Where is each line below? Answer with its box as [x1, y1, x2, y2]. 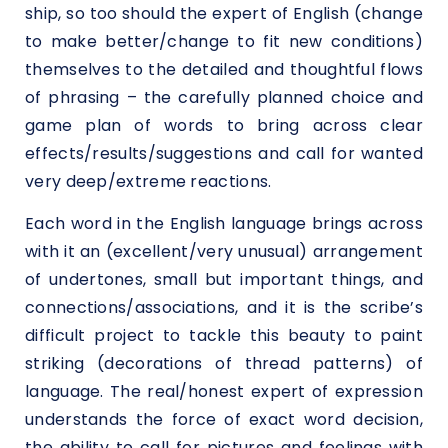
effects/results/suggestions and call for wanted [25, 142, 423, 166]
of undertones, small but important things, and [25, 267, 423, 291]
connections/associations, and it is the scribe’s [25, 295, 423, 319]
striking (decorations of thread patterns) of [25, 351, 423, 375]
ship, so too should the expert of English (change [25, 2, 423, 26]
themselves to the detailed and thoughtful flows [25, 58, 423, 82]
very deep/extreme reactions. [25, 170, 272, 194]
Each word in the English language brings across [25, 211, 423, 235]
